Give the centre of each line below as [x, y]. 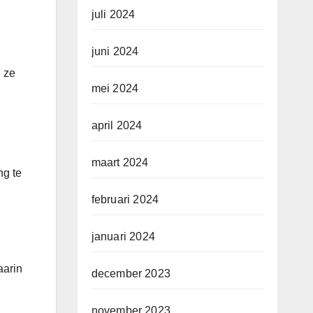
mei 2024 [115, 89]
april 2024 [117, 126]
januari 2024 [123, 237]
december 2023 [131, 274]
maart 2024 [120, 163]
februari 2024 [125, 200]
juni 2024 [115, 52]
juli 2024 [113, 15]
